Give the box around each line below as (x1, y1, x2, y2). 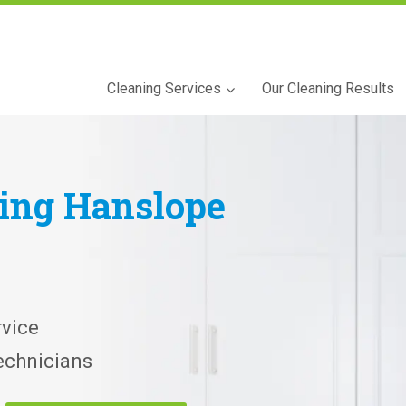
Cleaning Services (107, 79, 221, 97)
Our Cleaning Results (262, 79, 394, 97)
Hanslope (63, 180, 226, 229)
